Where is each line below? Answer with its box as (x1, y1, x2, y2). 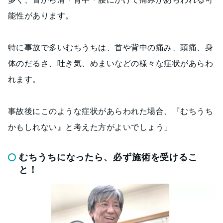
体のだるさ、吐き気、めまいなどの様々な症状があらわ (8, 58, 213, 69)
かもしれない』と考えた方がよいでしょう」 (8, 122, 172, 132)
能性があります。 (8, 10, 74, 21)
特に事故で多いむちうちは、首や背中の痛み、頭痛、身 (8, 42, 213, 53)
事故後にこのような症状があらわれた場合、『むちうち (8, 106, 213, 116)
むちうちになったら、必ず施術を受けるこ (19, 152, 198, 163)
